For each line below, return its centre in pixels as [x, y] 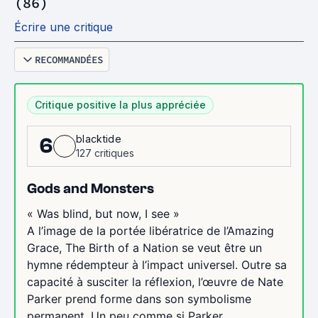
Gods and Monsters [91, 188]
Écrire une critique [64, 27]
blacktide [99, 138]
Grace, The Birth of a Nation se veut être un [144, 247]
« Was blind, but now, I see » [103, 213]
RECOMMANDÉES [69, 59]
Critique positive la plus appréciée [120, 104]
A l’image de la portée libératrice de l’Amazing [150, 230]
